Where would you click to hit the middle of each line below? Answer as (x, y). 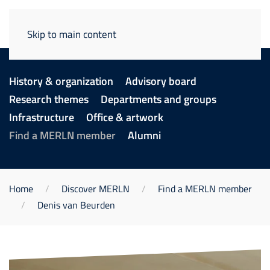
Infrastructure (42, 117)
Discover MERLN (96, 189)
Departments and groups (159, 99)
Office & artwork (125, 117)
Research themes (49, 99)
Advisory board (161, 81)
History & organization (61, 81)
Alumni (144, 135)
